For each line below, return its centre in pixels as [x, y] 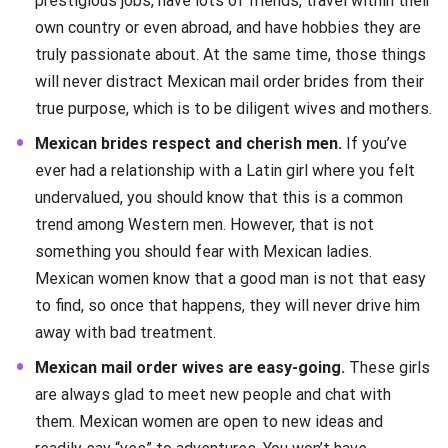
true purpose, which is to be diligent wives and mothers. [233, 109]
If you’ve [374, 144]
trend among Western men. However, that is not [204, 225]
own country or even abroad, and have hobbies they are [228, 28]
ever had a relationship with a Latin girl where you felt [225, 171]
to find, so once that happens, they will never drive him [227, 306]
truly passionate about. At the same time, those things [230, 55]
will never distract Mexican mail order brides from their [229, 82]
